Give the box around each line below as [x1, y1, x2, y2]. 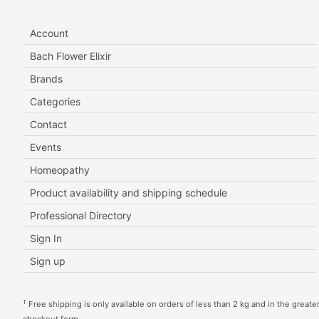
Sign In [30, 232, 62, 245]
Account [30, 27, 68, 40]
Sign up [30, 255, 66, 268]
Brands [30, 73, 63, 85]
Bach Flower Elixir [30, 50, 111, 63]
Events [30, 141, 61, 154]
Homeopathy [30, 164, 90, 177]
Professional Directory [30, 209, 132, 222]
